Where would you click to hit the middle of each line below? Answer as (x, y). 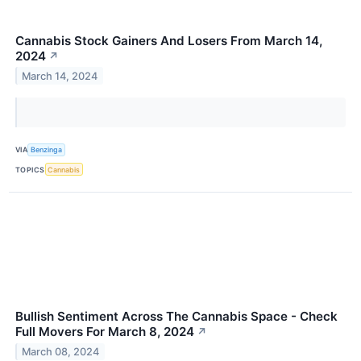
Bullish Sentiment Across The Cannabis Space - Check (176, 317)
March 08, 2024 (61, 351)
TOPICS (30, 169)
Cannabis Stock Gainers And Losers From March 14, (169, 40)
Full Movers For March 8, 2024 (105, 332)
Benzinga (47, 150)
